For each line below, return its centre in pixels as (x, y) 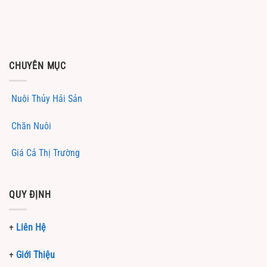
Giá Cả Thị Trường (46, 153)
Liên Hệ (31, 227)
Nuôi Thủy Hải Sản (47, 98)
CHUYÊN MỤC (38, 66)
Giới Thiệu (35, 254)
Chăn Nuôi (31, 126)
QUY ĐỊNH (30, 195)
